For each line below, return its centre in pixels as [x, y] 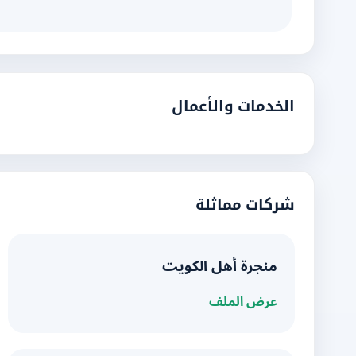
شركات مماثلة [245, 205]
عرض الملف [243, 302]
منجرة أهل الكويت [220, 267]
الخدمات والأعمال [233, 106]
